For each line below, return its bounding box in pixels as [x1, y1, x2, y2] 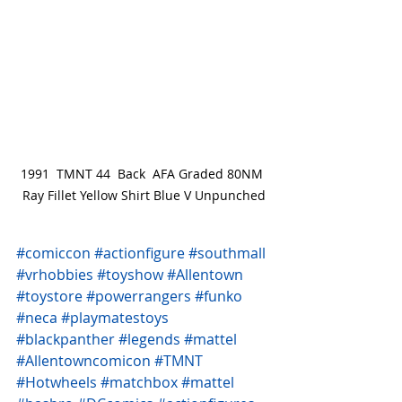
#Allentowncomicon [16, 350, 151, 371]
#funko [195, 285, 242, 306]
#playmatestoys [61, 307, 169, 328]
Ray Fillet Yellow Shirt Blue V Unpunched [22, 186, 266, 204]
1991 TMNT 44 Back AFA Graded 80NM [21, 164, 267, 182]
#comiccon [16, 242, 91, 263]
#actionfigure [94, 242, 185, 263]
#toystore [16, 285, 83, 306]
